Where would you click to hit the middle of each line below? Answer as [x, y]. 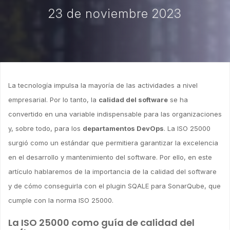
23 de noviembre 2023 [115, 14]
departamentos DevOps [123, 128]
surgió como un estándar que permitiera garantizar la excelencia [113, 143]
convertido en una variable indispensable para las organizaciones [115, 114]
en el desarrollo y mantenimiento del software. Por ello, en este [110, 157]
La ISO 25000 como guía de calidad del [101, 223]
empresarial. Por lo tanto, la [53, 100]
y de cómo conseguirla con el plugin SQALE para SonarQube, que [114, 186]
